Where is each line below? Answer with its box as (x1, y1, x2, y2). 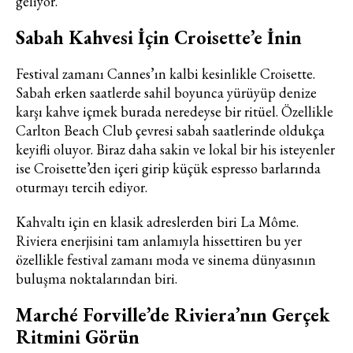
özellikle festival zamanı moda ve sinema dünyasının (16, 251, 316, 269)
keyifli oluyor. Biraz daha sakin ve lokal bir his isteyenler (16, 140, 335, 159)
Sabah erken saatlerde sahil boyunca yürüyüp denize (16, 84, 317, 102)
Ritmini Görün (16, 325, 139, 350)
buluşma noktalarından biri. (16, 269, 177, 288)
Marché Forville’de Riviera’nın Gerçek (16, 303, 329, 328)
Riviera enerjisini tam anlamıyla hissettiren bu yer (16, 232, 302, 251)
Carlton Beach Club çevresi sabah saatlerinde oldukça (16, 121, 325, 140)
